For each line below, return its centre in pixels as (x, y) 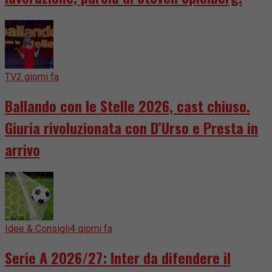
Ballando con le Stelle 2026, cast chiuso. (127, 105)
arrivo (22, 149)
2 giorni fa (38, 76)
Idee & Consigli (37, 229)
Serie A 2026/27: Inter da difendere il (118, 258)
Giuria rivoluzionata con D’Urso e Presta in (131, 127)
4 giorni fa (91, 229)
